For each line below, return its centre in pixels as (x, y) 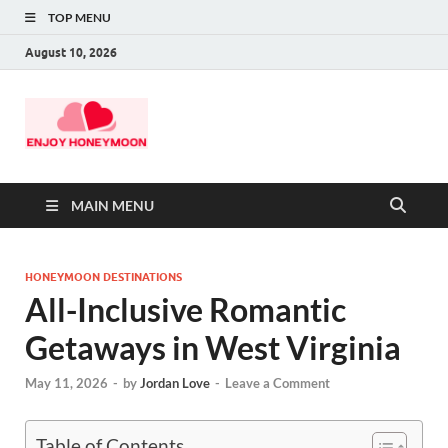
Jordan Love (175, 382)
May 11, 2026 (66, 382)
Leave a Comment (277, 382)
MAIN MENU (112, 205)
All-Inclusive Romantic (185, 309)
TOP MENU (79, 17)
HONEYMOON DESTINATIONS (103, 276)
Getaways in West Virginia (213, 347)
